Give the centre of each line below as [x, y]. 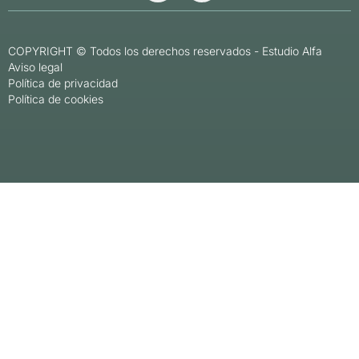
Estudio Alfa [292, 51]
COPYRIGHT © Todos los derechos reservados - [135, 51]
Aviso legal [35, 67]
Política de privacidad [63, 83]
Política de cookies [56, 99]
